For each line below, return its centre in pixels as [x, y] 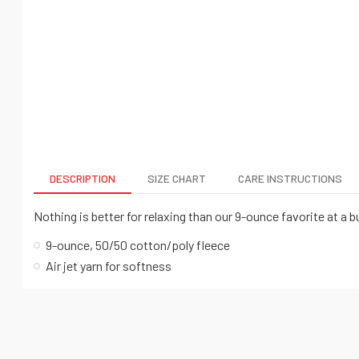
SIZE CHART [177, 179]
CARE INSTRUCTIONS [290, 179]
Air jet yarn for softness [109, 266]
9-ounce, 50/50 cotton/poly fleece [138, 245]
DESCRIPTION [83, 179]
